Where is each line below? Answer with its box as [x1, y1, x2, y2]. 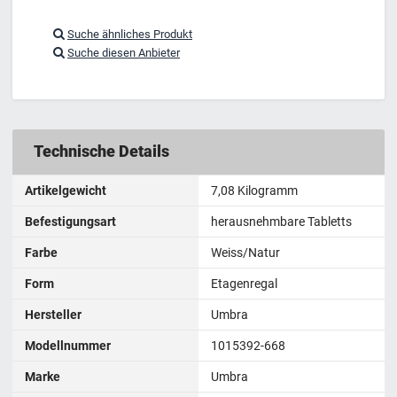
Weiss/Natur [211, 245, 280, 261]
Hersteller [25, 307, 82, 323]
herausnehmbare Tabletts [211, 214, 352, 230]
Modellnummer [25, 339, 111, 354]
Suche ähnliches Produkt [67, 27, 192, 41]
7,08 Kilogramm [211, 183, 298, 198]
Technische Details [33, 142, 169, 161]
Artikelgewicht [25, 183, 106, 198]
